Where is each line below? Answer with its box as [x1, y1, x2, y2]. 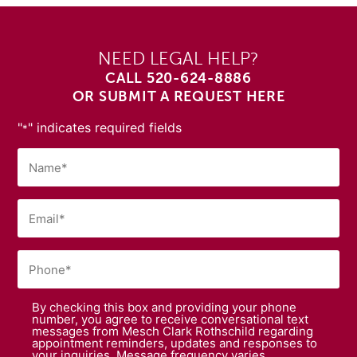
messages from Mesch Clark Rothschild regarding [32, 324, 314, 339]
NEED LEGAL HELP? [98, 49, 259, 69]
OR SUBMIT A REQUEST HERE [72, 88, 285, 105]
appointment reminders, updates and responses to [32, 335, 318, 351]
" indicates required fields [28, 119, 182, 135]
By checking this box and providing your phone [32, 300, 297, 316]
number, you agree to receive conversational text [32, 312, 309, 328]
